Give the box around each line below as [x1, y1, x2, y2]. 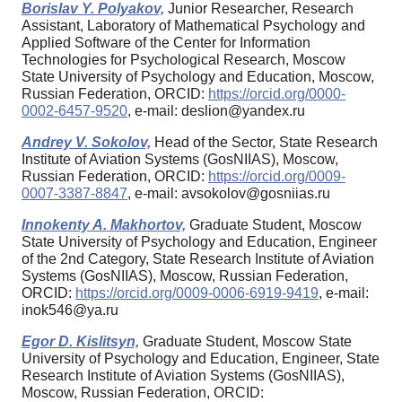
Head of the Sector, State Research [151, 135, 378, 151]
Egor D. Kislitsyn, [22, 334, 139, 350]
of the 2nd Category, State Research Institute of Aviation [22, 251, 374, 267]
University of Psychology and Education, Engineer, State [22, 351, 380, 367]
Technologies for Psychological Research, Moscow [22, 52, 345, 68]
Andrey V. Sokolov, [22, 135, 151, 151]
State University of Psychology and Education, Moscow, [22, 69, 374, 85]
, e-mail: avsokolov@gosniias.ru [127, 186, 330, 202]
